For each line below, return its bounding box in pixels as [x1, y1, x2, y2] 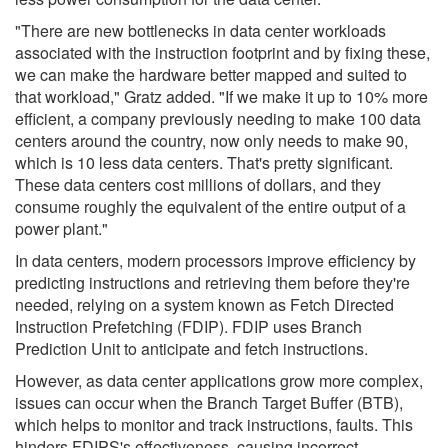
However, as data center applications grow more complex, [15, 368, 423, 392]
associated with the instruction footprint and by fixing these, [15, 40, 430, 64]
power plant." [15, 216, 108, 240]
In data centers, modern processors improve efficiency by [15, 248, 416, 272]
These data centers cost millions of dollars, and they [15, 172, 381, 196]
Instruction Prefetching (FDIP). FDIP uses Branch [15, 314, 362, 338]
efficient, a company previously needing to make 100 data [15, 106, 421, 130]
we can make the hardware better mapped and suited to [15, 62, 407, 86]
